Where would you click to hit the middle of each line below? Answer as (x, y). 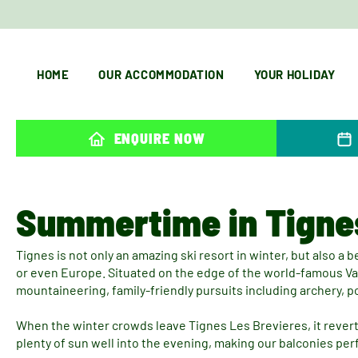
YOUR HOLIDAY (294, 74)
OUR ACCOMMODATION (161, 74)
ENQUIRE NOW (159, 138)
